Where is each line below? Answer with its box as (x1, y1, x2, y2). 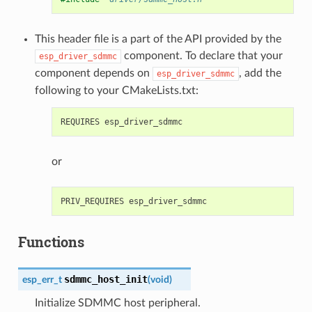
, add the (238, 67, 281, 79)
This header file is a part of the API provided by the (34, 33, 281, 45)
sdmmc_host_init (63, 273, 148, 285)
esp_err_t (22, 274, 62, 285)
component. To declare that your (120, 49, 283, 61)
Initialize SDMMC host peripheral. (34, 297, 201, 309)
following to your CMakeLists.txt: (34, 84, 198, 96)
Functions (17, 232, 84, 251)
